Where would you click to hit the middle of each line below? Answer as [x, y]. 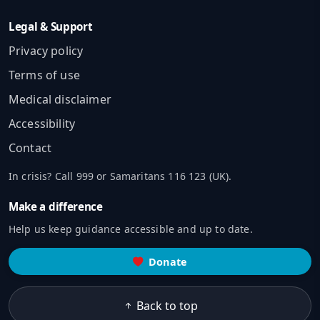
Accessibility [42, 124]
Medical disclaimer [60, 100]
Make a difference [56, 207]
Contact [30, 148]
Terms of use [44, 75]
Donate [168, 261]
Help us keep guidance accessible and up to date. [131, 229]
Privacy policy [46, 51]
